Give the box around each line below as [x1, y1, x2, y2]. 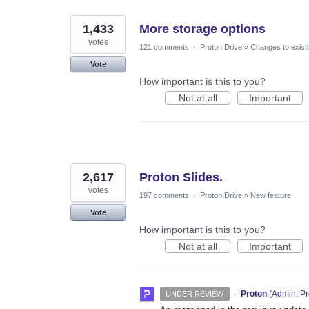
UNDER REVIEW [166, 290, 224, 299]
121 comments [139, 43, 189, 52]
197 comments [139, 191, 189, 200]
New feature [250, 191, 291, 200]
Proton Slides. [139, 170, 223, 185]
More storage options [139, 22, 266, 37]
